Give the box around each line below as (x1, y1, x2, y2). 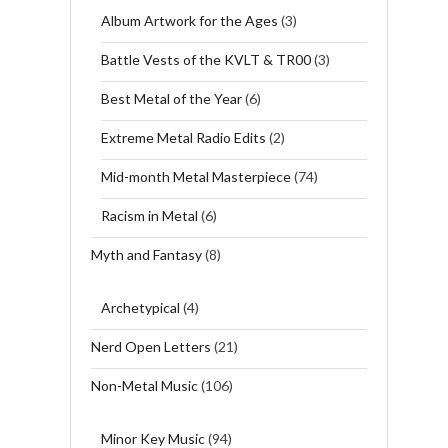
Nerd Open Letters (90, 337, 211, 355)
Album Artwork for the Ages (100, 11, 278, 29)
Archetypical (100, 298, 180, 316)
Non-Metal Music (90, 376, 198, 394)
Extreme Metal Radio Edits (100, 128, 266, 146)
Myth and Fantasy (90, 245, 202, 263)
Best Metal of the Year (100, 89, 242, 107)
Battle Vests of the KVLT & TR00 (100, 50, 311, 68)
